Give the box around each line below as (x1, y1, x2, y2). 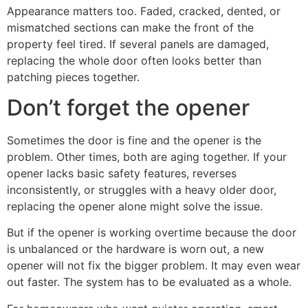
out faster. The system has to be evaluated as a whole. (7, 275, 291, 289)
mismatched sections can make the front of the (7, 20, 254, 34)
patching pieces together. (7, 69, 140, 84)
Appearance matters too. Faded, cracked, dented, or (7, 3, 280, 18)
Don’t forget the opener (7, 94, 250, 121)
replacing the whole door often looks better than (7, 53, 261, 67)
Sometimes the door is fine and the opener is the (7, 133, 261, 147)
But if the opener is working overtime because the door (7, 225, 296, 240)
